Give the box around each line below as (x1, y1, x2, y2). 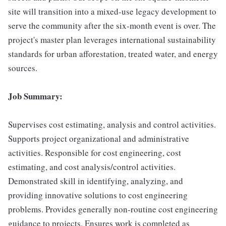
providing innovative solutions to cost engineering (8, 189, 188, 201)
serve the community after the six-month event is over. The (8, 20, 216, 31)
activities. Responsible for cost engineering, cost (8, 147, 181, 158)
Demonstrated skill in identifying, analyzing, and (8, 175, 183, 187)
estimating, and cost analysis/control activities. (8, 161, 176, 173)
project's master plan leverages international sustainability (8, 34, 216, 45)
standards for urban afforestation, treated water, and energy (8, 48, 218, 60)
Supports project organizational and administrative (8, 133, 189, 144)
